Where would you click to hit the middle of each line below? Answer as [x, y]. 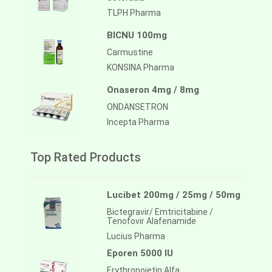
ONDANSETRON [138, 107]
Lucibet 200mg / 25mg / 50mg [174, 195]
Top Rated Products [86, 158]
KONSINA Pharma [141, 68]
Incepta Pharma [138, 122]
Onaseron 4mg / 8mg [153, 90]
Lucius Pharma [136, 236]
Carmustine [130, 53]
